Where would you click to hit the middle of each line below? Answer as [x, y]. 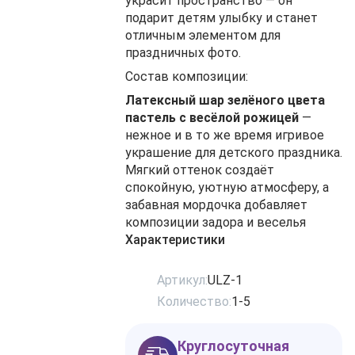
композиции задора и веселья [216, 222]
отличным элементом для [203, 35]
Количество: [194, 302]
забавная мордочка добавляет [216, 205]
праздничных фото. [183, 53]
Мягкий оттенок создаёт [200, 170]
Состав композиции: [187, 76]
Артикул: [182, 280]
